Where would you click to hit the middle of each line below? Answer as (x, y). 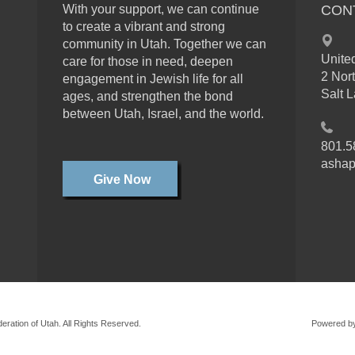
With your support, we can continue (160, 9)
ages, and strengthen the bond (147, 96)
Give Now (122, 180)
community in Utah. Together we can (164, 44)
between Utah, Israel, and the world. (163, 114)
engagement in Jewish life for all (153, 79)
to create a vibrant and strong (143, 27)
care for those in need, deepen (147, 61)
